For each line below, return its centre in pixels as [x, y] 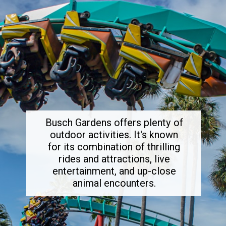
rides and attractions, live [114, 159]
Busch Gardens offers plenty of [114, 122]
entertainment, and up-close [114, 171]
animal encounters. [114, 183]
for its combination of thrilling [114, 147]
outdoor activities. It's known [114, 134]
